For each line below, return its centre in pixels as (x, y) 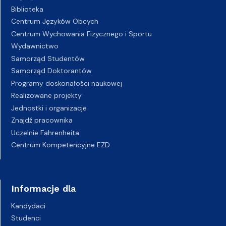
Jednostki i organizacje (49, 108)
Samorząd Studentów (48, 58)
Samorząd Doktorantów (51, 71)
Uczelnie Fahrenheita (45, 132)
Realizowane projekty (46, 96)
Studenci (26, 218)
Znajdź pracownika (42, 120)
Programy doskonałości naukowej (67, 83)
